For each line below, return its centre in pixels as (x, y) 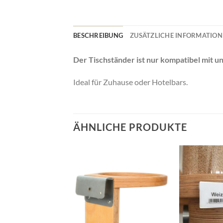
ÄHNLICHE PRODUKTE (130, 127)
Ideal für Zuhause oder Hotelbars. (130, 82)
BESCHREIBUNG (98, 35)
